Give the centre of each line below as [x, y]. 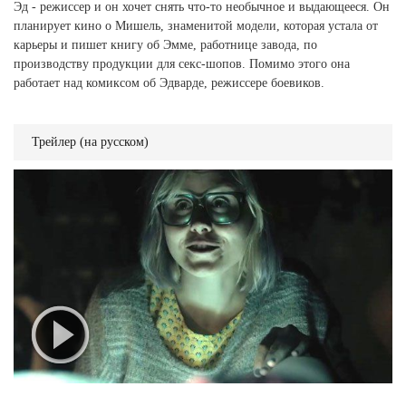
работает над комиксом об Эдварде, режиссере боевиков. [169, 83]
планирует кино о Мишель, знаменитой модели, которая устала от [196, 26]
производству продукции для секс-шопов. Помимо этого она [182, 64]
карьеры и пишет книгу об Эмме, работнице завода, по [165, 45]
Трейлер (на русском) [90, 142]
